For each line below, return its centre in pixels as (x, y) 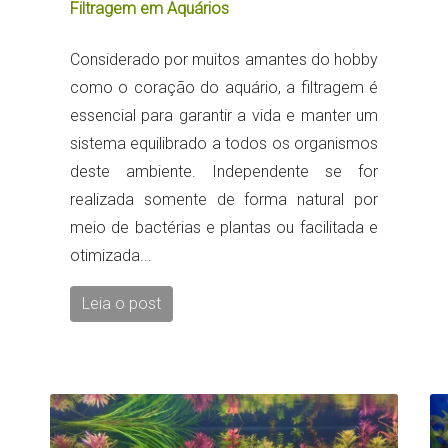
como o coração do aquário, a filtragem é (224, 87)
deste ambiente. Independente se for (224, 171)
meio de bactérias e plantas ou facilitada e (224, 227)
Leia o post (121, 303)
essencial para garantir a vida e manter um (224, 115)
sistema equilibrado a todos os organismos (224, 143)
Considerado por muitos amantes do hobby (224, 59)
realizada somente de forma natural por (224, 199)
